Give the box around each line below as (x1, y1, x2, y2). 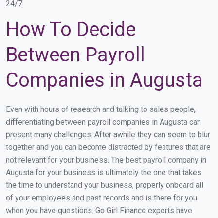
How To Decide (6, 18, 136, 41)
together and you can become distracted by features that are (6, 143, 211, 152)
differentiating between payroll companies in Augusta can (6, 117, 201, 127)
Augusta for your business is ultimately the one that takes (6, 168, 201, 178)
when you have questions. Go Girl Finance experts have (6, 206, 192, 216)
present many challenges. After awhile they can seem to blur (6, 130, 210, 140)
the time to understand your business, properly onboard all (6, 181, 203, 190)
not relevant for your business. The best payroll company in (6, 155, 206, 165)
